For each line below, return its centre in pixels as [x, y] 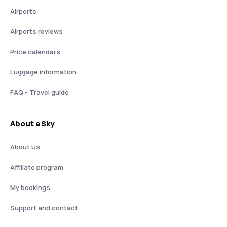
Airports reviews [36, 31]
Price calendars [35, 52]
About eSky [32, 123]
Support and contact [44, 208]
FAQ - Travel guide [40, 92]
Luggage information [43, 72]
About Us [25, 147]
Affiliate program [37, 167]
